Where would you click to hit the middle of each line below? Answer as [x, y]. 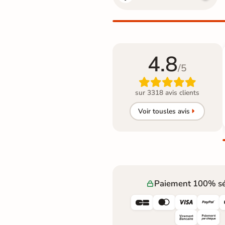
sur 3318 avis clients [167, 93]
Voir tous [152, 111]
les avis [178, 111]
